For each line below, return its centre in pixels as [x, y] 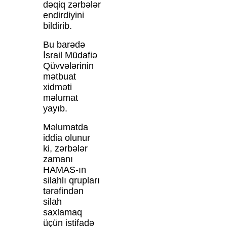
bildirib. [57, 26]
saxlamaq [62, 213]
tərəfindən [63, 191]
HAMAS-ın [64, 170]
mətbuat [59, 77]
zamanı [58, 159]
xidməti [57, 87]
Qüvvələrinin [68, 66]
